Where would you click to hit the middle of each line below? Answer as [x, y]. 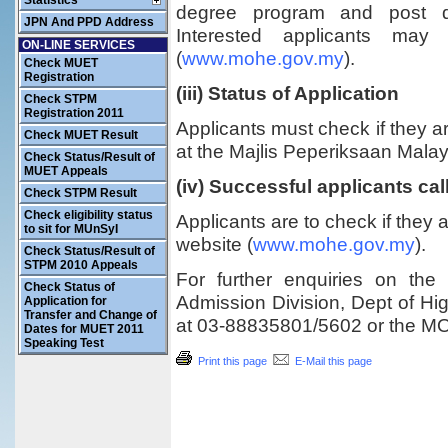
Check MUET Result [81, 135]
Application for [65, 301]
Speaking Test [64, 343]
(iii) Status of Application [287, 93]
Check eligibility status [88, 215]
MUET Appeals [66, 171]
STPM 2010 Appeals [81, 265]
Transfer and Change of [90, 315]
